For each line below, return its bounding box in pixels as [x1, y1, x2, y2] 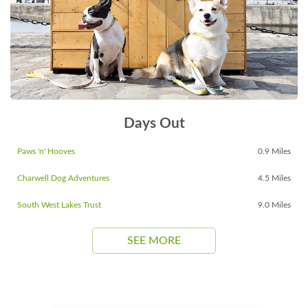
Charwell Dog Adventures [17, 174, 109, 183]
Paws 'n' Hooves [17, 147, 75, 156]
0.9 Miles [258, 147, 291, 156]
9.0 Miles [258, 201, 291, 210]
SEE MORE [127, 235, 181, 247]
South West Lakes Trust [17, 201, 101, 210]
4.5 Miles [258, 174, 291, 183]
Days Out [123, 116, 185, 131]
